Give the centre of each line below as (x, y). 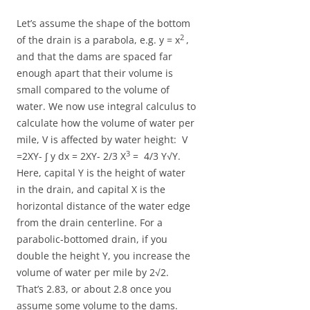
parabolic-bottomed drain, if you (92, 239)
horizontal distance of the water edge (103, 206)
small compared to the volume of (93, 89)
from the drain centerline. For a (90, 222)
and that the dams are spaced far (94, 56)
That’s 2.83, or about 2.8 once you (94, 289)
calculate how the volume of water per (106, 122)
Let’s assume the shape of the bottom (103, 23)
